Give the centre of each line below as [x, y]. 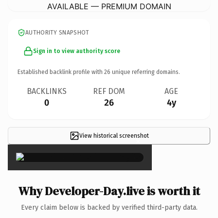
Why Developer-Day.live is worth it [109, 191]
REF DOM [109, 91]
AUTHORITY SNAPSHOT [57, 32]
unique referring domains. [145, 72]
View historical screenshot [114, 136]
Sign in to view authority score [77, 51]
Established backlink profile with [61, 72]
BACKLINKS [47, 91]
